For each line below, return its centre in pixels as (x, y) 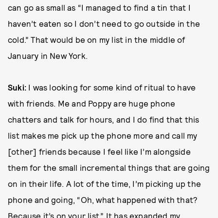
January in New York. (48, 55)
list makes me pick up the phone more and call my (103, 135)
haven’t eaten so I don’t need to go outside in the (104, 23)
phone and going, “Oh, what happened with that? (103, 200)
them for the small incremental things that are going (109, 167)
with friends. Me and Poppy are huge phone (92, 103)
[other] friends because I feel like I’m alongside (99, 151)
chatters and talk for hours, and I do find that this (104, 119)
